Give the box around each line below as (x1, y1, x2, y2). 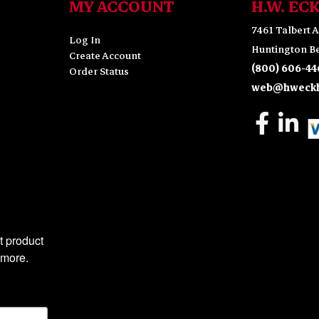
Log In (68, 32, 100, 49)
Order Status (68, 63, 129, 80)
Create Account (68, 48, 141, 65)
